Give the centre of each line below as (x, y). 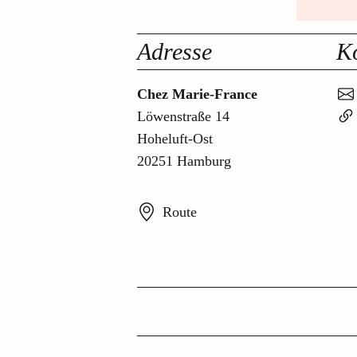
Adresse (175, 52)
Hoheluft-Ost (175, 139)
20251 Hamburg (184, 161)
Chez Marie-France (197, 94)
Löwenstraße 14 (183, 117)
